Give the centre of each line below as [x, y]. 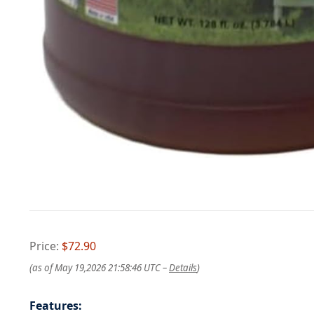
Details [183, 267]
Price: [46, 246]
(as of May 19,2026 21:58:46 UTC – [99, 267]
